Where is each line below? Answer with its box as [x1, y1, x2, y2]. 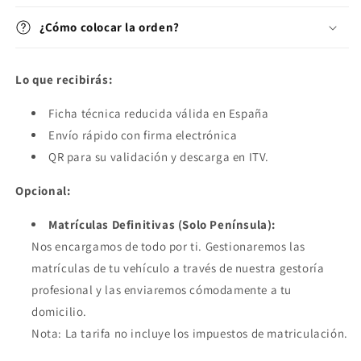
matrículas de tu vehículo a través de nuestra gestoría [31, 260, 325, 276]
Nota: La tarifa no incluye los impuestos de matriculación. [31, 326, 348, 342]
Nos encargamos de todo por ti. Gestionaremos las [31, 239, 305, 255]
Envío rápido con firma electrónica [48, 127, 238, 143]
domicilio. [31, 304, 87, 320]
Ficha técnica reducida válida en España [48, 106, 269, 122]
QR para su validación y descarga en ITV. [48, 149, 269, 165]
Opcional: [15, 183, 73, 199]
